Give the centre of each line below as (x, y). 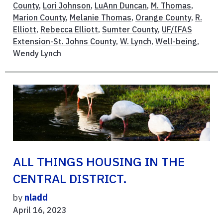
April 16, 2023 (40, 210)
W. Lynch (136, 41)
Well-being (176, 41)
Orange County (163, 17)
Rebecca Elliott (69, 29)
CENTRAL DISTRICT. (70, 178)
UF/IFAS (177, 29)
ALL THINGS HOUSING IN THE (99, 162)
